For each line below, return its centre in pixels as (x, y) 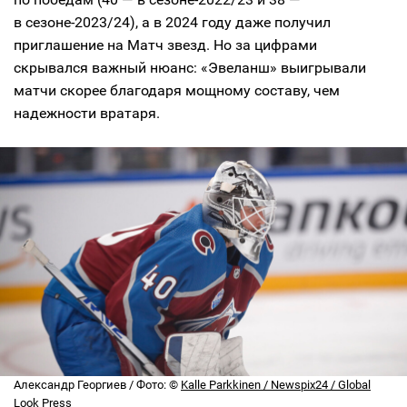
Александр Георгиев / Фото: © (97, 384)
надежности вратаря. (87, 113)
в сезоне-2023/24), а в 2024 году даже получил (172, 22)
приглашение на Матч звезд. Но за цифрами (165, 45)
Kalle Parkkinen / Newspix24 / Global (276, 384)
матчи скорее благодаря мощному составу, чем (177, 90)
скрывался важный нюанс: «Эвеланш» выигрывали (190, 68)
